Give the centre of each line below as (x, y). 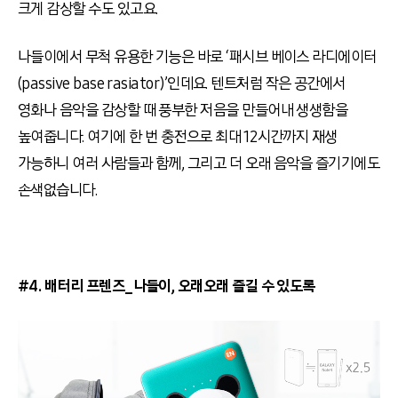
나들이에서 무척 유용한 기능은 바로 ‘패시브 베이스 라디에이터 (197, 57)
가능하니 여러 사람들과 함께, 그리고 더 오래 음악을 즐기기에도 (199, 164)
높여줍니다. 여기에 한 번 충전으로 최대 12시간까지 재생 (178, 137)
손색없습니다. (58, 191)
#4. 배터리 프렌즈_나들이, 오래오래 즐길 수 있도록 (168, 287)
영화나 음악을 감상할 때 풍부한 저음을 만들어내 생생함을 (183, 111)
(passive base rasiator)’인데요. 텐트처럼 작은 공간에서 (182, 84)
